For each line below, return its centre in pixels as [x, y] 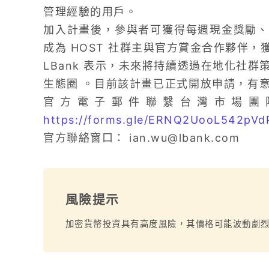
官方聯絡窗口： [86, 138]
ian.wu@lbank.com [184, 138]
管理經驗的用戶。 [90, 11]
